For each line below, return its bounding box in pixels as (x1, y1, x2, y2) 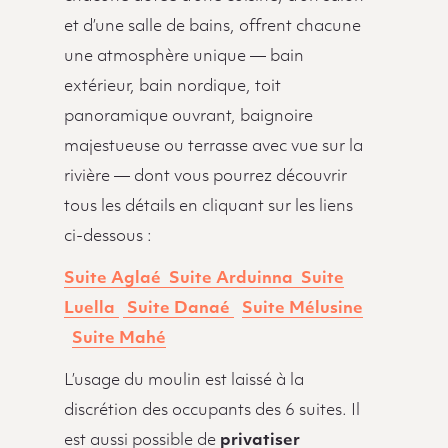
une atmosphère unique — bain (63, 48, 304, 65)
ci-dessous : (63, 228, 152, 245)
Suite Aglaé (63, 270, 165, 287)
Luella (63, 300, 119, 317)
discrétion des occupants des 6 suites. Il (63, 402, 360, 419)
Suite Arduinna (164, 270, 293, 287)
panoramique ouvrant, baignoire (63, 108, 313, 125)
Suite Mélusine (241, 300, 363, 317)
